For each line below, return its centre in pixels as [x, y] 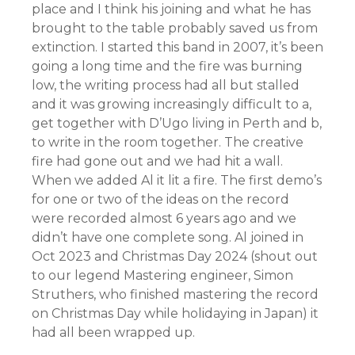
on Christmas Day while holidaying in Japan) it [175, 313]
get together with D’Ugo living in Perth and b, [177, 123]
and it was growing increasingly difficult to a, [172, 104]
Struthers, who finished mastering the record [175, 294]
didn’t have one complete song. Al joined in [168, 237]
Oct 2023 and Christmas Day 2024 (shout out [175, 256]
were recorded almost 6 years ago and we [164, 218]
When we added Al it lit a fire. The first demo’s [177, 180]
